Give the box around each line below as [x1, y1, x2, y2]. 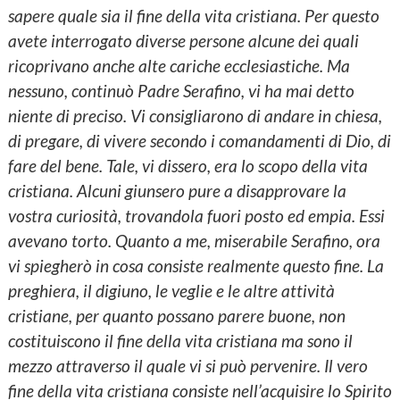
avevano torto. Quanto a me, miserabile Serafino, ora [7, 229, 380, 251]
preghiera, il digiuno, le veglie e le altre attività [7, 279, 335, 301]
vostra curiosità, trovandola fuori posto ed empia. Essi [7, 204, 385, 226]
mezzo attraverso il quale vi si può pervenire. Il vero [7, 354, 368, 376]
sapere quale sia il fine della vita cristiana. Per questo [7, 4, 379, 26]
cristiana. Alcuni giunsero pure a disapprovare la [7, 179, 346, 201]
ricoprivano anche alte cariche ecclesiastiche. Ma [7, 54, 350, 76]
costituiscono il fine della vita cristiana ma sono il [7, 329, 353, 351]
